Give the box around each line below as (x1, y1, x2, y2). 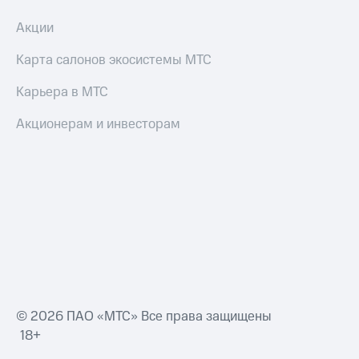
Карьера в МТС (16, 83, 108, 103)
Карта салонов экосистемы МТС (16, 50, 212, 71)
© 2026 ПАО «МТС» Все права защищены (16, 307, 272, 327)
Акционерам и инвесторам (16, 115, 180, 135)
